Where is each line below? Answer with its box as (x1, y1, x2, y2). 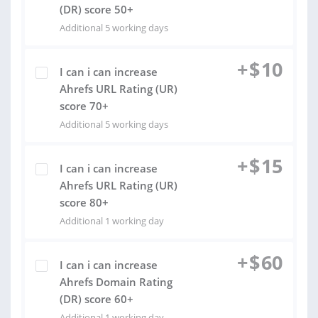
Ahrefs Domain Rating (60, 275, 172, 289)
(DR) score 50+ (60, 2, 133, 16)
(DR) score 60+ (60, 292, 133, 306)
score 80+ (60, 195, 109, 209)
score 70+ (60, 99, 109, 113)
